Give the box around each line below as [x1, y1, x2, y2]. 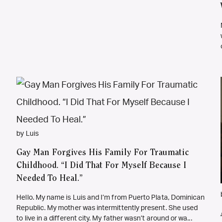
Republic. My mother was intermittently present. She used [16, 205, 198, 212]
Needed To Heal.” [16, 174, 83, 184]
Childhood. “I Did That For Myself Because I [16, 162, 187, 171]
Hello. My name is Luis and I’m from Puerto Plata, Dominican [16, 194, 205, 202]
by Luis [16, 130, 39, 138]
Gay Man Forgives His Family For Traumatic [16, 149, 189, 158]
